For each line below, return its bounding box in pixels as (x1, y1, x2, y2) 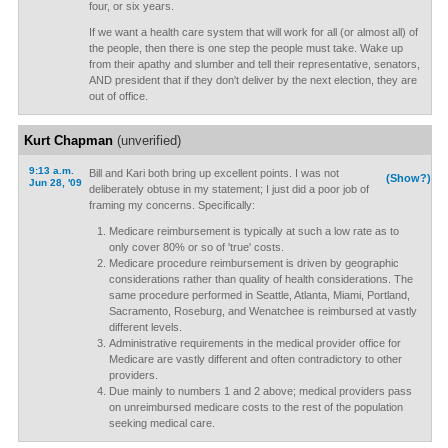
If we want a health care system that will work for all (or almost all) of (88, 26, 418, 38)
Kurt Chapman (23, 133, 113, 148)
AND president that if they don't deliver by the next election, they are (88, 74, 417, 86)
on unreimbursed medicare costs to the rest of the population (108, 401, 403, 413)
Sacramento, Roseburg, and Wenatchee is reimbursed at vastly (108, 305, 417, 317)
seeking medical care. (108, 417, 215, 429)
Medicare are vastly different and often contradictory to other (108, 353, 402, 365)
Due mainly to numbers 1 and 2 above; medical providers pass (108, 385, 412, 397)
